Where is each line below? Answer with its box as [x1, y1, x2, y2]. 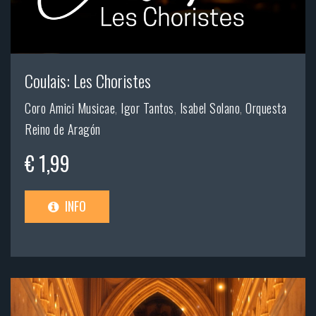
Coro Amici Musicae [25, 99, 115, 118]
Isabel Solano [179, 99, 240, 118]
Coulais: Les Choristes [25, 68, 151, 94]
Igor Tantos [121, 99, 174, 118]
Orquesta [245, 99, 286, 118]
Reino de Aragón [25, 120, 101, 139]
